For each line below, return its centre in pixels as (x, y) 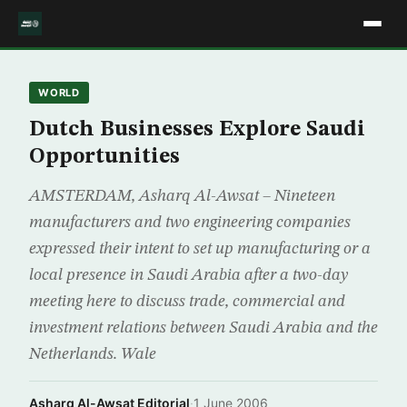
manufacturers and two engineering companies (190, 223)
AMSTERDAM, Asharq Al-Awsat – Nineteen (182, 196)
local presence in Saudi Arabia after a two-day (189, 275)
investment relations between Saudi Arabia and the (203, 328)
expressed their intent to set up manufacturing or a (200, 249)
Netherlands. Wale (93, 354)
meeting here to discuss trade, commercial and (187, 302)
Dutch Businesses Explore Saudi (197, 130)
